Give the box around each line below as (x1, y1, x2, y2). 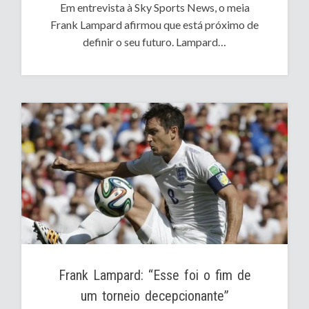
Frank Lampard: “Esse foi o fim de (58, 267, 251, 284)
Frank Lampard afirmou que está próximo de (50, 18, 259, 32)
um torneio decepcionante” (80, 288, 229, 305)
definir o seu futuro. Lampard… (83, 35, 226, 49)
